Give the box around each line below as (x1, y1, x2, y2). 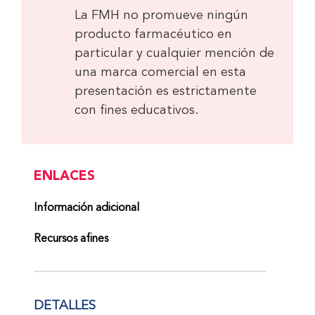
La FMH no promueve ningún (74, 8, 248, 22)
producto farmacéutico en (74, 27, 232, 41)
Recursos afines (34, 233, 109, 245)
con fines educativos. (74, 103, 199, 117)
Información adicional (34, 202, 140, 214)
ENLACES (34, 165, 96, 186)
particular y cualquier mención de (74, 46, 274, 60)
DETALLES (34, 299, 96, 312)
